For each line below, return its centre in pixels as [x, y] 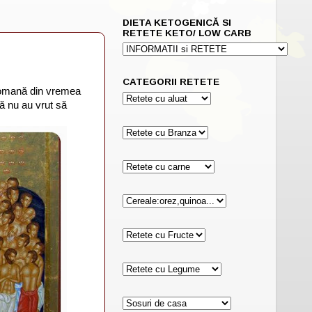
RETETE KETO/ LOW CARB [187, 33]
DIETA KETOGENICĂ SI [177, 22]
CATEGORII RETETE [171, 82]
